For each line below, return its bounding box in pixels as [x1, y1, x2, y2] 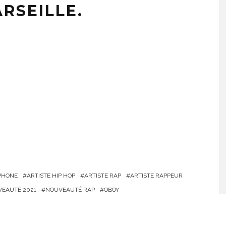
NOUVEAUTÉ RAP [45, 186, 95, 193]
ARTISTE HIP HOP [27, 172, 75, 179]
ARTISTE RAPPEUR [130, 172, 183, 179]
